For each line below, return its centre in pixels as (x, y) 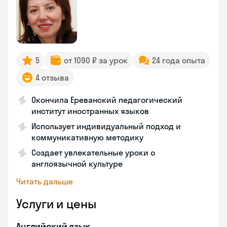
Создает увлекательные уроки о (93, 153)
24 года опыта (179, 60)
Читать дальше (45, 181)
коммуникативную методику (87, 137)
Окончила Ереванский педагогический (107, 100)
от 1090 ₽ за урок (96, 60)
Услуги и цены (56, 204)
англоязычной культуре (77, 164)
